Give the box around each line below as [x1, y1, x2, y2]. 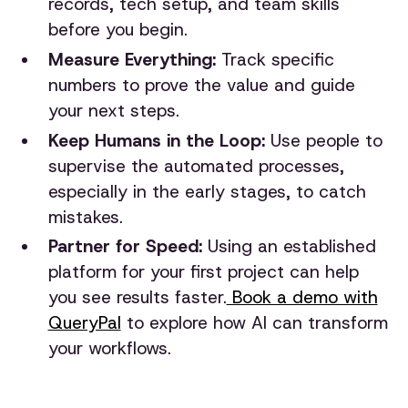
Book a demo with [226, 286, 378, 310]
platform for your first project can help [47, 260, 359, 284]
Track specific [215, 47, 334, 71]
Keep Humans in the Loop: [47, 128, 265, 152]
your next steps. [47, 98, 179, 122]
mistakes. [47, 205, 123, 229]
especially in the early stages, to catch [47, 179, 366, 203]
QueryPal [47, 311, 121, 335]
